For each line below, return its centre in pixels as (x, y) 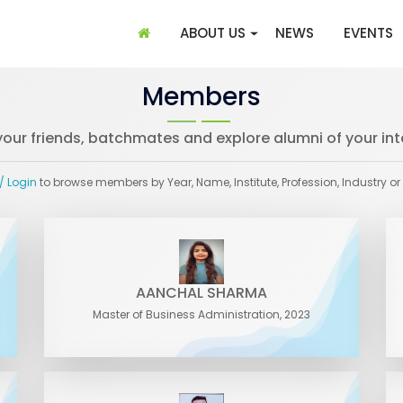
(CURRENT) (187, 32)
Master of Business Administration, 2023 (201, 314)
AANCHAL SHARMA (201, 293)
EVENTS (368, 33)
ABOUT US (213, 33)
